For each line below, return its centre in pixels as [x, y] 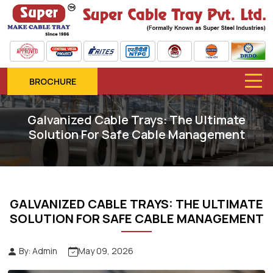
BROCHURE [52, 81]
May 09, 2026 [106, 250]
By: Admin [37, 250]
